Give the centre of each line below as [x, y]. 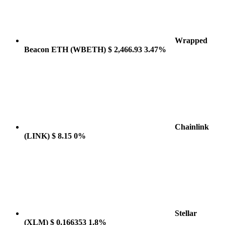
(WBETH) [88, 49]
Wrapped [191, 40]
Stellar [186, 213]
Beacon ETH [47, 49]
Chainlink [192, 127]
